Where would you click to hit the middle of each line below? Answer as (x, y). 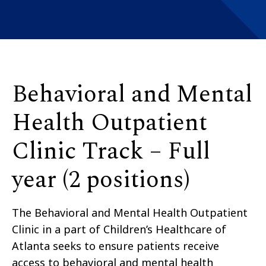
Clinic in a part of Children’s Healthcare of (119, 229)
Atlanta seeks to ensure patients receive (115, 246)
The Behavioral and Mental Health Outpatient (130, 213)
